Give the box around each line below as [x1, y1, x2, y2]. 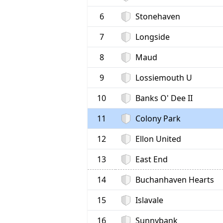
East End [135, 154, 168, 165]
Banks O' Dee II [135, 93, 193, 104]
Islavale [135, 195, 163, 206]
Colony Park [135, 113, 181, 124]
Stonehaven [135, 11, 180, 22]
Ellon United [135, 133, 181, 145]
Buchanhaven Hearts [135, 174, 214, 186]
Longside [135, 31, 170, 43]
